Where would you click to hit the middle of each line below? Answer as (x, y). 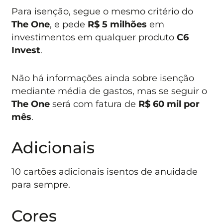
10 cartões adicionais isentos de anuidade (105, 172)
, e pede (69, 24)
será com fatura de (94, 104)
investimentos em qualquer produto (94, 37)
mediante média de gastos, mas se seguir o (110, 91)
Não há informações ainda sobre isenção (103, 78)
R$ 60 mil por (169, 104)
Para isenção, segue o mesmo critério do (103, 11)
